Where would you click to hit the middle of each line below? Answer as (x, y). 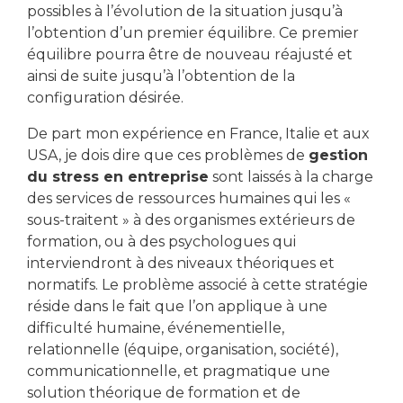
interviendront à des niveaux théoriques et (181, 263)
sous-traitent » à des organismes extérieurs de (191, 219)
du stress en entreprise (118, 176)
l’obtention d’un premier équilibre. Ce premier (193, 32)
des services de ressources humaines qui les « (189, 198)
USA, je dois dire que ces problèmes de (168, 155)
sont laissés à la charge (291, 176)
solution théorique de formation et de (164, 392)
